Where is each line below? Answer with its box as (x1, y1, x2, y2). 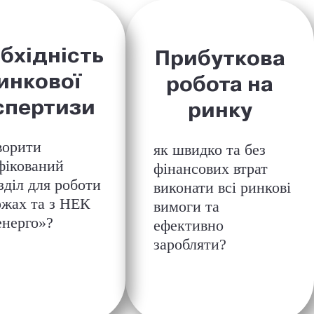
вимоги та (153, 198, 219, 215)
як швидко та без (153, 141, 266, 158)
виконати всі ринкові (153, 179, 291, 196)
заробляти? (153, 235, 226, 253)
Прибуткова (154, 45, 285, 70)
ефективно (153, 217, 224, 234)
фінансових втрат (153, 160, 268, 177)
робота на (166, 71, 274, 96)
